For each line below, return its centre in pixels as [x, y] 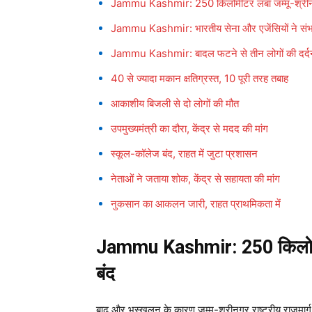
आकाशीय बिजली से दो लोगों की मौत [175, 104]
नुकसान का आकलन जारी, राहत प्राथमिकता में [196, 204]
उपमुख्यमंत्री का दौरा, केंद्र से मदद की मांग [189, 129]
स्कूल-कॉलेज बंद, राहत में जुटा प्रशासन [184, 154]
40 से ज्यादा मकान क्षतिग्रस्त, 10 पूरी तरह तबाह [200, 79]
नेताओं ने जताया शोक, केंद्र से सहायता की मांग [195, 179]
